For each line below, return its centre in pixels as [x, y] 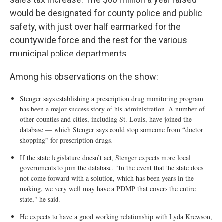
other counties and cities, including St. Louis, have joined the [106, 119]
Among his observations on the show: [84, 77]
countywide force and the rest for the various [99, 40]
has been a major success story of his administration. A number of [112, 109]
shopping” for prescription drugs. [66, 140]
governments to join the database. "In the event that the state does [111, 168]
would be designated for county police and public [106, 13]
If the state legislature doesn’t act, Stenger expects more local [105, 157]
